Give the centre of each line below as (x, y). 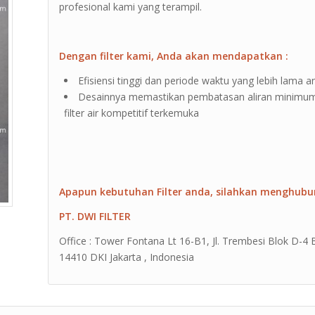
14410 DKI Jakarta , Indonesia (127, 257)
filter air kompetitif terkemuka (132, 112)
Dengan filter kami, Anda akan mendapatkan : (174, 56)
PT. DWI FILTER (95, 217)
